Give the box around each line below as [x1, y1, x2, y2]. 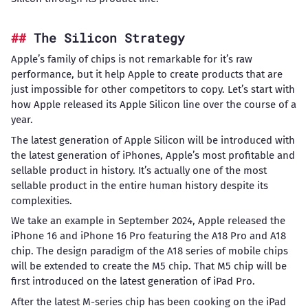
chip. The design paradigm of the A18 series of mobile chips [10, 245, 288, 258]
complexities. [10, 194, 72, 207]
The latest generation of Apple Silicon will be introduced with [10, 133, 295, 146]
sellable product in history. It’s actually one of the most [10, 164, 267, 177]
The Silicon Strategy [33, 30, 185, 47]
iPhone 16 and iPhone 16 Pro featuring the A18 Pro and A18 [10, 230, 286, 243]
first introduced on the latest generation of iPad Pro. [10, 275, 255, 288]
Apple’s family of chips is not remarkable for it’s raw [10, 53, 252, 66]
